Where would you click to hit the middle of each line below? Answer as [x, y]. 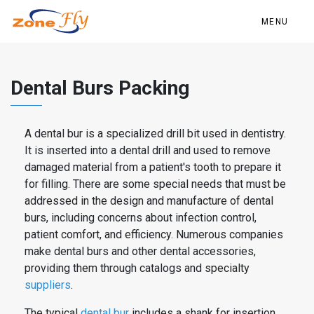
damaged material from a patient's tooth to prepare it [153, 167]
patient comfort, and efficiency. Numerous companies [154, 234]
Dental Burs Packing [100, 88]
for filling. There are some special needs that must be [155, 184]
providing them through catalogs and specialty [137, 268]
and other [134, 251]
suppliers [48, 285]
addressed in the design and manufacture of [134, 201]
